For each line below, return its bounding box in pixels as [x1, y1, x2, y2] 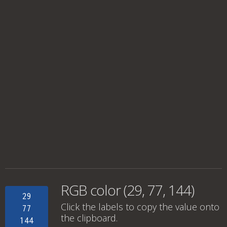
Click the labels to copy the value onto [61, 201, 219, 213]
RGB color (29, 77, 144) [61, 180, 194, 200]
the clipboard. [61, 212, 118, 224]
